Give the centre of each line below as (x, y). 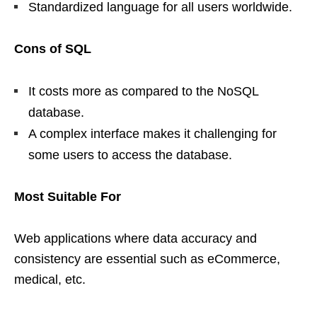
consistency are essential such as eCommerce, (147, 259)
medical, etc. (50, 279)
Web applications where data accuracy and (136, 238)
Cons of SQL (53, 49)
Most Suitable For (68, 197)
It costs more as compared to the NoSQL (143, 91)
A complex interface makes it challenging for (152, 134)
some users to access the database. (130, 155)
